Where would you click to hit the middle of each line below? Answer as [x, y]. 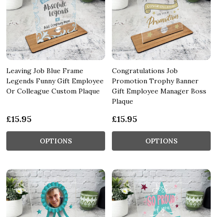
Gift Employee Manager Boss [159, 91]
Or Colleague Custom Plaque [53, 91]
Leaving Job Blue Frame [45, 70]
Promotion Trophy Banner [155, 81]
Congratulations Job [145, 70]
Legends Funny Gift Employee [55, 81]
